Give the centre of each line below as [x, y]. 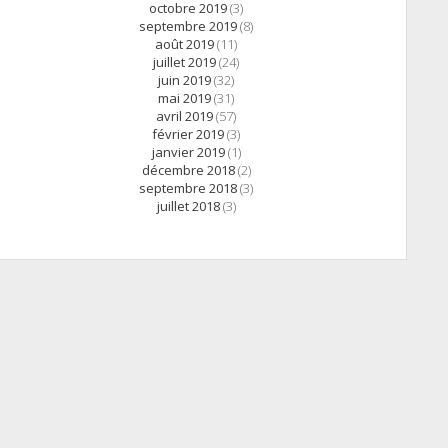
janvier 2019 [188, 152]
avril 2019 [184, 116]
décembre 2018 [188, 170]
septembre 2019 [188, 26]
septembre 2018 [188, 188]
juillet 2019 [184, 62]
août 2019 [184, 44]
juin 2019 [184, 80]
